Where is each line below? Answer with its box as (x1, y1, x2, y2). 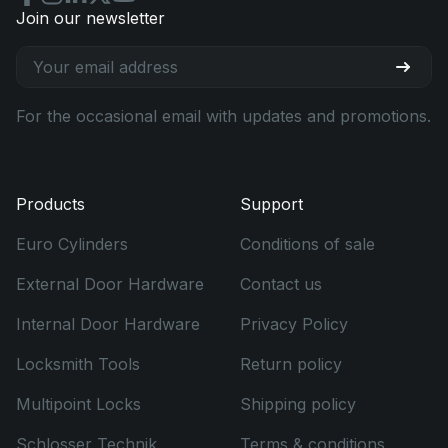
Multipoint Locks (16, 393, 141, 414)
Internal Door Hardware (16, 313, 200, 334)
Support (239, 193, 303, 214)
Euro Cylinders (16, 233, 128, 254)
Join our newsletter (16, 7, 165, 28)
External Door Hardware (16, 273, 204, 294)
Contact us (239, 273, 322, 294)
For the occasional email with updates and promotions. (16, 105, 431, 126)
